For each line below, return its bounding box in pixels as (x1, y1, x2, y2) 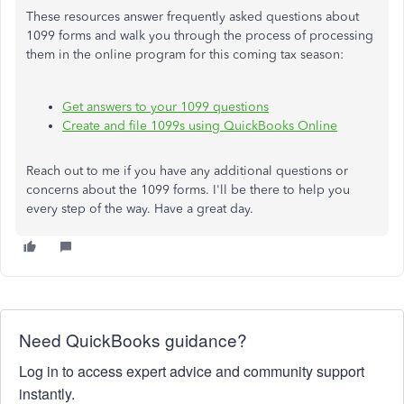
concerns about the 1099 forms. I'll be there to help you (26, 182, 350, 197)
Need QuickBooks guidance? (19, 327, 247, 352)
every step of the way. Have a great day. (26, 201, 253, 216)
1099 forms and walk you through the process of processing (26, 28, 373, 43)
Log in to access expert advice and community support (19, 361, 364, 381)
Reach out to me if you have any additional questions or (26, 163, 348, 179)
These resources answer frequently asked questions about (26, 9, 359, 24)
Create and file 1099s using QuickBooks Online (62, 118, 337, 133)
